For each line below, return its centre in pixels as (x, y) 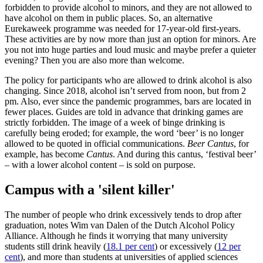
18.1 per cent (130, 246)
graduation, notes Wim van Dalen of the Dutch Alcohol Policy (120, 225)
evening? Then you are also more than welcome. (95, 60)
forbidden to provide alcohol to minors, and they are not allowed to (128, 8)
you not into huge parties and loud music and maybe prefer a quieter (130, 50)
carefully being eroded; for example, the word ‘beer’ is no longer (124, 133)
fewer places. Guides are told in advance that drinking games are (124, 112)
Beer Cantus (210, 144)
